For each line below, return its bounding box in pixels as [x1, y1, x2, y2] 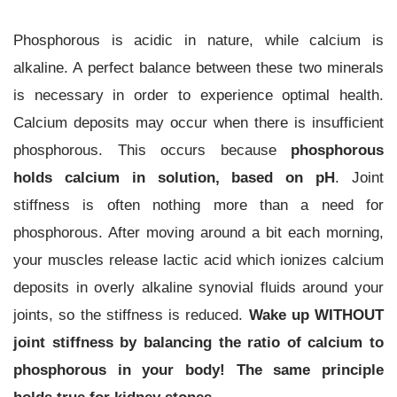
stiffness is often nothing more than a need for [13, 195, 384, 214]
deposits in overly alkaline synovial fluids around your [13, 277, 384, 296]
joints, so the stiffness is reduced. [13, 305, 249, 323]
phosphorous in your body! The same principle [13, 360, 384, 378]
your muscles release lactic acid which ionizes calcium [13, 250, 384, 269]
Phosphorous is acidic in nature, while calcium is [13, 30, 384, 49]
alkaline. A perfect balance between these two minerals [13, 58, 384, 76]
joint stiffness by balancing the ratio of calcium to [13, 332, 384, 351]
